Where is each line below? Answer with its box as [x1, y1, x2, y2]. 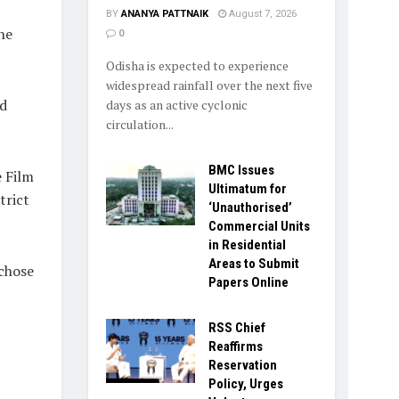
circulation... [105, 116, 174, 134]
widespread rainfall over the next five [105, 77, 313, 94]
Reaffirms [208, 338, 263, 355]
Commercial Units [208, 218, 310, 235]
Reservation [208, 357, 277, 374]
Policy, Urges [208, 376, 283, 393]
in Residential [208, 237, 286, 254]
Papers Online [208, 274, 289, 291]
